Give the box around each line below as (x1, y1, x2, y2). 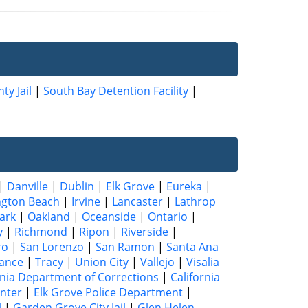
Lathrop (175, 193, 216, 209)
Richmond (14, 223, 67, 239)
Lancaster (112, 193, 163, 209)
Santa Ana (166, 239, 219, 254)
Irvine (71, 193, 100, 209)
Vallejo (140, 254, 175, 269)
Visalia (186, 254, 219, 269)
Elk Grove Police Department (34, 284, 183, 300)
